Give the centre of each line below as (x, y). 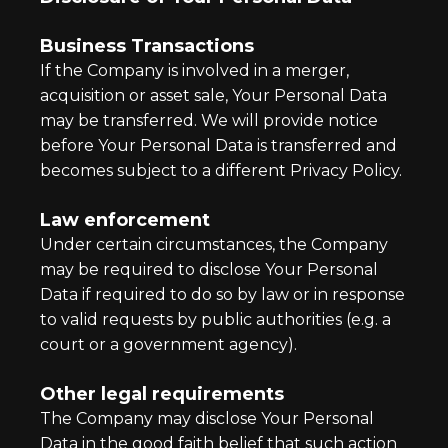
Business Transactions (147, 46)
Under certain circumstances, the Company (214, 244)
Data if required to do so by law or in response (222, 294)
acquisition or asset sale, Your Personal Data (213, 95)
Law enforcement (125, 220)
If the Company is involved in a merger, (194, 70)
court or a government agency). (168, 344)
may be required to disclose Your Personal (209, 269)
